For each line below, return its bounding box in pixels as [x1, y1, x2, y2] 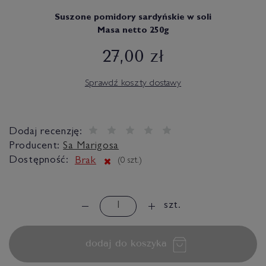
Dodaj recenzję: [9, 127, 83, 138]
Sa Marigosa [63, 141, 119, 152]
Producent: [9, 141, 61, 152]
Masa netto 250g [97, 27, 169, 36]
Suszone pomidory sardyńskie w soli [55, 14, 211, 23]
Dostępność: [9, 156, 69, 166]
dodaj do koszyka [85, 237, 167, 249]
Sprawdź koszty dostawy [84, 79, 182, 88]
